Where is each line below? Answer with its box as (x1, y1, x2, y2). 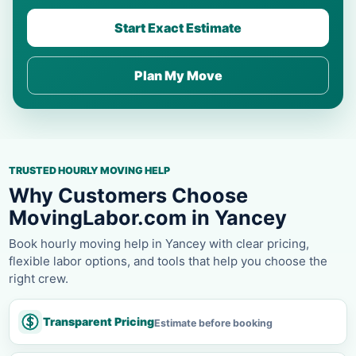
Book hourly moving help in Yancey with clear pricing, (9, 235, 309, 251)
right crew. (9, 270, 68, 286)
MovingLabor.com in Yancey (9, 205, 287, 230)
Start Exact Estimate (114, 19, 242, 36)
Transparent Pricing (43, 314, 154, 328)
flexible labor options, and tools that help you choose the (9, 253, 327, 269)
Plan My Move (133, 67, 222, 83)
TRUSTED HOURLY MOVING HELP (9, 164, 170, 176)
